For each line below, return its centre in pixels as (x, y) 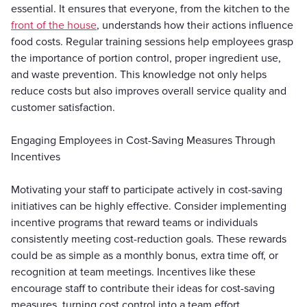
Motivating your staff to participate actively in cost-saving (147, 189)
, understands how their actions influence (195, 25)
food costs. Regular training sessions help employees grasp (152, 41)
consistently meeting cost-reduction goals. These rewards (149, 239)
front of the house (54, 25)
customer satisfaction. (63, 107)
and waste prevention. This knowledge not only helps (139, 74)
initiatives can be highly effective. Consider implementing (149, 206)
